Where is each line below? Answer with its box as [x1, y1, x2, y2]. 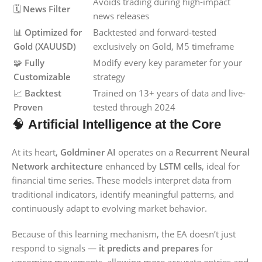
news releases [93, 10, 149, 22]
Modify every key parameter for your [93, 57, 242, 69]
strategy [93, 71, 125, 83]
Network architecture [12, 160, 103, 173]
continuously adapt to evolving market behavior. [12, 202, 207, 215]
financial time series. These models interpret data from [12, 174, 232, 187]
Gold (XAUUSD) [13, 40, 76, 53]
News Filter [23, 3, 70, 15]
